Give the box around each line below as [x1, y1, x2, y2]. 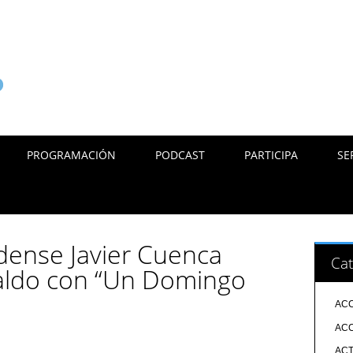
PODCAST [155, 147, 206, 162]
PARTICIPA [244, 147, 299, 162]
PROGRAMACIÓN [27, 147, 117, 162]
